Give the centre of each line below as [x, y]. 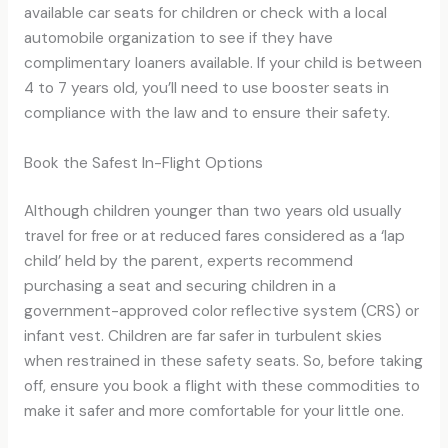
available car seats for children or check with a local [205, 12]
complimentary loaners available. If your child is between [222, 62]
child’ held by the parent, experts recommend [188, 260]
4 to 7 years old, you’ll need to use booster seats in [206, 87]
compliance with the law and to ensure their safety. [206, 112]
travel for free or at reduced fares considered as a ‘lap [214, 235]
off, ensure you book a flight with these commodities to [221, 385]
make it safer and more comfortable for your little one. [213, 410]
